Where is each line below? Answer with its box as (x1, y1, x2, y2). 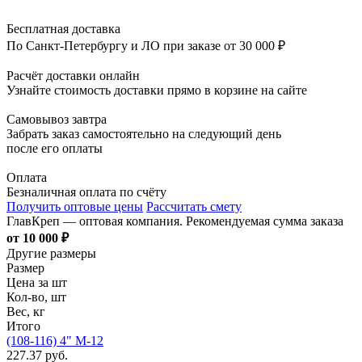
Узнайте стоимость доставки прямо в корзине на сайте (6, 82, 307, 97)
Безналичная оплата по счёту (6, 184, 166, 199)
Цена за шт (6, 275, 67, 289)
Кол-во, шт (6, 289, 66, 304)
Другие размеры (6, 246, 96, 260)
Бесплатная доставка (6, 21, 120, 36)
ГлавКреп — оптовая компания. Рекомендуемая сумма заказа (6, 213, 343, 228)
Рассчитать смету (146, 199, 242, 213)
